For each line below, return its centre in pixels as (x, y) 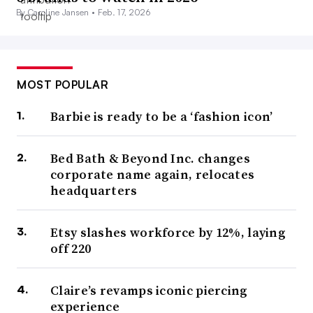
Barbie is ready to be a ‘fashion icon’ (162, 117)
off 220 (71, 249)
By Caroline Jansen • (57, 13)
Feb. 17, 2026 (124, 13)
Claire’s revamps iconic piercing (149, 291)
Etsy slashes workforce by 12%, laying (168, 233)
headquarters (94, 191)
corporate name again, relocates (153, 175)
